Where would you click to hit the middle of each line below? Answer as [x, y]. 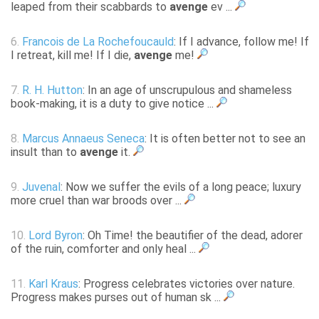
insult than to [45, 152]
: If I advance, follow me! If [241, 42]
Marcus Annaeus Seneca [83, 139]
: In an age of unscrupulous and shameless [187, 90]
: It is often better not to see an [225, 139]
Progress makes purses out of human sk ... [117, 298]
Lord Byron [56, 236]
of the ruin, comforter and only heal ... [105, 249]
